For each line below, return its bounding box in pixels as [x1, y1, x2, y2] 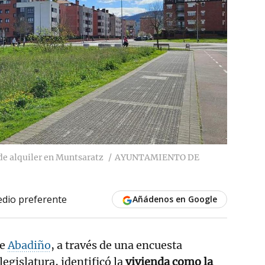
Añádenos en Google [132, 193, 217, 205]
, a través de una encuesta [51, 238, 182, 252]
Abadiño [8, 238, 51, 252]
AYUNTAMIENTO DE [115, 151, 199, 163]
